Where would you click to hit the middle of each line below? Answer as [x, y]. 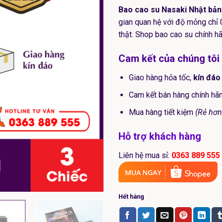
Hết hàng [131, 197]
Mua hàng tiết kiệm [162, 112]
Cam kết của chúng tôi [169, 59]
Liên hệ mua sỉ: [145, 156]
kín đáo [207, 78]
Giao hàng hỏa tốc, [161, 78]
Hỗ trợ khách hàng [160, 137]
